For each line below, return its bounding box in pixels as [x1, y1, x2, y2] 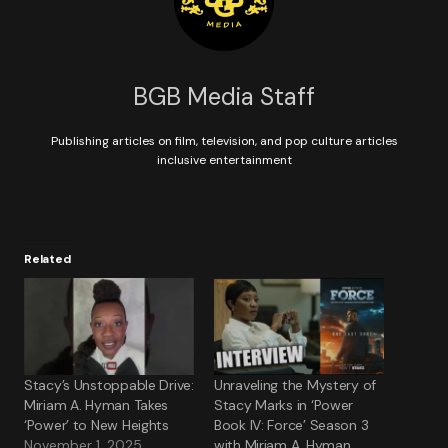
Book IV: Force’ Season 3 [214, 416, 369, 435]
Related [24, 251, 71, 267]
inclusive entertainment [156, 152, 292, 168]
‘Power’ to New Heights [24, 416, 169, 435]
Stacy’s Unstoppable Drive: [24, 376, 194, 395]
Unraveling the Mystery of [214, 376, 377, 395]
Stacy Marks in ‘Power [214, 396, 354, 415]
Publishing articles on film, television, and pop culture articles [50, 133, 398, 149]
